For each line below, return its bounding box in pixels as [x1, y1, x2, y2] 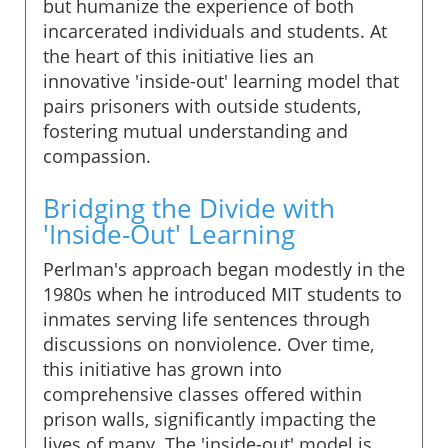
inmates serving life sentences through [43, 306, 370, 331]
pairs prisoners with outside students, [43, 93, 361, 118]
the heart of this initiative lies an [43, 43, 314, 68]
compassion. [43, 143, 151, 168]
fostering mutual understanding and [43, 118, 348, 143]
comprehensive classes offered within [43, 381, 362, 406]
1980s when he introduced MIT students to [43, 281, 402, 306]
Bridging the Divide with [43, 189, 335, 226]
